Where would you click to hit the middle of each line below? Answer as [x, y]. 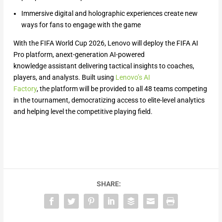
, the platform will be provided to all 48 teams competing [122, 89]
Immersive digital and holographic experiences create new [109, 14]
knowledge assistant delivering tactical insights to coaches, [104, 66]
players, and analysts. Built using [64, 78]
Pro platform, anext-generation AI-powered [79, 55]
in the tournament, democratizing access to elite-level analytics [109, 100]
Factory [25, 89]
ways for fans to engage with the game [81, 25]
